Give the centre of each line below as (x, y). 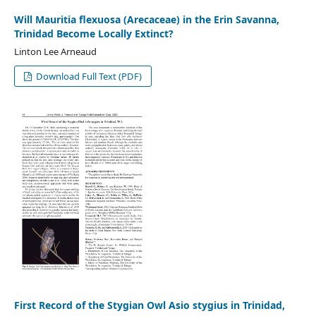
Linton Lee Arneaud (55, 51)
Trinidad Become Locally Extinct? (93, 33)
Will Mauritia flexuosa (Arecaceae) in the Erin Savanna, (146, 19)
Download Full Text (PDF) (88, 76)
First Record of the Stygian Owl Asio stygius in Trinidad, (149, 305)
